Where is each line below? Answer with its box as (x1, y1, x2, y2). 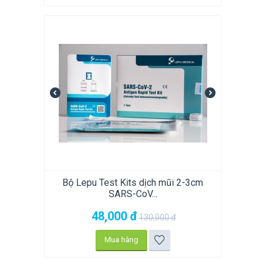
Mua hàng (104, 235, 138, 245)
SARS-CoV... (108, 188, 157, 200)
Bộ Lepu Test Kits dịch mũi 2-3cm (62, 177, 203, 189)
